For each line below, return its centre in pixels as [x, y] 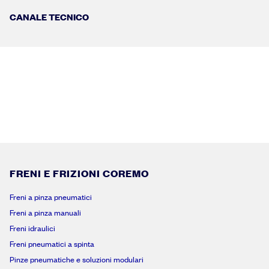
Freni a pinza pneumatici [51, 197]
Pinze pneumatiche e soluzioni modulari [77, 259]
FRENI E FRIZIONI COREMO [79, 173]
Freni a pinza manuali [45, 212]
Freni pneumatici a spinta [52, 243]
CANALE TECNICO [49, 17]
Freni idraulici [32, 228]
